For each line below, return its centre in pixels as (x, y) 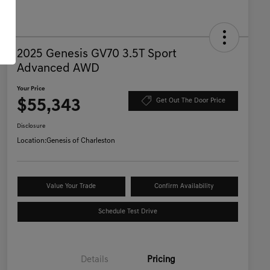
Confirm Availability (184, 187)
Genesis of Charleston (81, 141)
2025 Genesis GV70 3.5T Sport (97, 55)
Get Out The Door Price (190, 101)
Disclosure (31, 127)
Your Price (31, 89)
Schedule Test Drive (128, 212)
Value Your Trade (71, 187)
